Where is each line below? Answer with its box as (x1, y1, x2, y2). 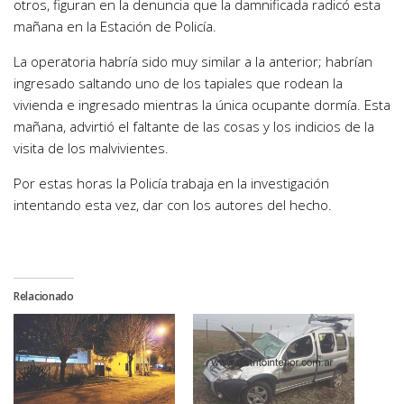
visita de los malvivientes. (14, 139, 169, 158)
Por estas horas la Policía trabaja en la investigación (14, 174, 329, 193)
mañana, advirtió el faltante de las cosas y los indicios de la (14, 117, 374, 136)
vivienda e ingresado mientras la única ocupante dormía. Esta (14, 96, 390, 115)
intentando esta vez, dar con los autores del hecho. (14, 196, 332, 215)
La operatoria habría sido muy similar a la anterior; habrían (14, 52, 372, 71)
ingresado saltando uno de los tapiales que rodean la (14, 74, 343, 93)
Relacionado (14, 289, 74, 305)
